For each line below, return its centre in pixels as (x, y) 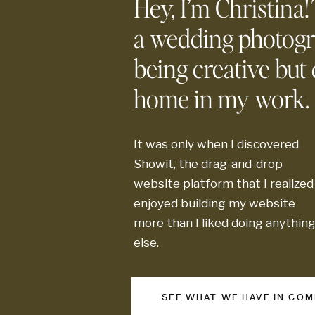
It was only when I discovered (216, 144)
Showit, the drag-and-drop (208, 164)
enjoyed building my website (214, 203)
